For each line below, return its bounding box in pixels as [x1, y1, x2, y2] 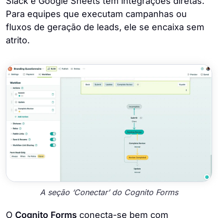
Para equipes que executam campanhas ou [6, 8, 187, 19]
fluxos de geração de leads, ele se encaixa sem [6, 21, 204, 32]
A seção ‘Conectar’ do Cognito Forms [40, 187, 178, 197]
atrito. [6, 35, 30, 45]
